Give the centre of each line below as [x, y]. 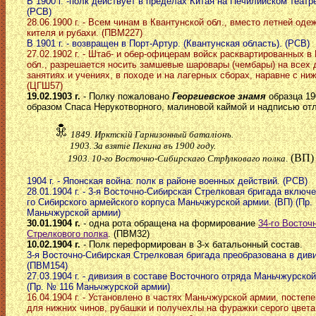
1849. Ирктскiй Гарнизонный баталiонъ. [150, 135]
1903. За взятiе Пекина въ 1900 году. [135, 146]
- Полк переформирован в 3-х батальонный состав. [192, 245]
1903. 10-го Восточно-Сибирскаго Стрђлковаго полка [170, 159]
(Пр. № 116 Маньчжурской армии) [98, 287]
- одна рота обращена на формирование [169, 224]
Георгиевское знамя [219, 97]
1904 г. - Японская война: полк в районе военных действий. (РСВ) [167, 181]
